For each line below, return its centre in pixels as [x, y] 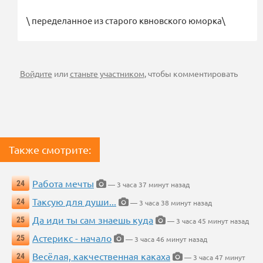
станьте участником [107, 74]
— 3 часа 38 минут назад [170, 203]
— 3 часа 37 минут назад [148, 185]
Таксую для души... [74, 202]
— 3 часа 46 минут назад [166, 239]
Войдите [36, 74]
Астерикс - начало [72, 238]
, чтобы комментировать [191, 74]
